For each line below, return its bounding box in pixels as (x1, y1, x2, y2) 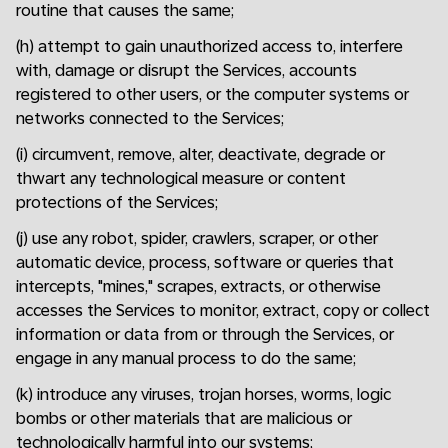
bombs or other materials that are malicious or (16, 409, 352, 428)
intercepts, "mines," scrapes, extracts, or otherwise (16, 277, 381, 296)
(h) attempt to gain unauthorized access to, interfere (16, 37, 403, 56)
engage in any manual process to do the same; (16, 349, 356, 368)
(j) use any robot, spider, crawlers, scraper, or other (16, 229, 378, 248)
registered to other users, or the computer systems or (16, 85, 409, 104)
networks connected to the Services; (16, 109, 284, 128)
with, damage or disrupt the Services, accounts (16, 61, 357, 80)
